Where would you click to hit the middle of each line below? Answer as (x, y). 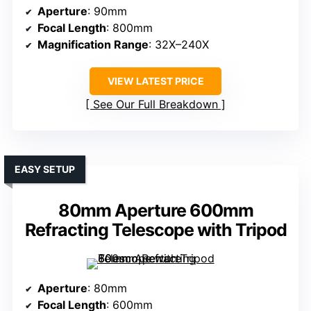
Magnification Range (93, 45)
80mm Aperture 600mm (155, 211)
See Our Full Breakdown (155, 104)
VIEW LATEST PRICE (155, 81)
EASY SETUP (45, 169)
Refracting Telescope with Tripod (155, 230)
